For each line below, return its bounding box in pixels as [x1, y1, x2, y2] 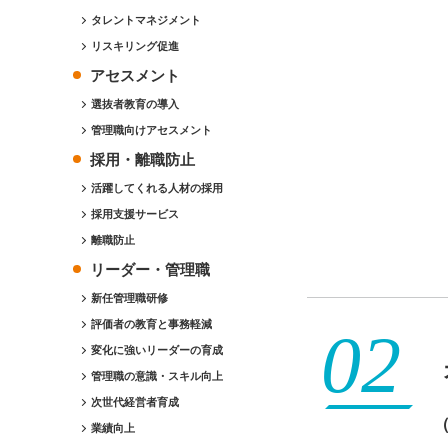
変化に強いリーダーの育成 [91, 342, 223, 358]
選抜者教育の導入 [91, 96, 179, 112]
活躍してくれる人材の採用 [91, 180, 223, 196]
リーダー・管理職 [90, 258, 210, 281]
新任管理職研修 [91, 290, 168, 306]
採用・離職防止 [90, 148, 195, 171]
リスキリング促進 [91, 38, 179, 54]
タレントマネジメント [91, 12, 201, 28]
